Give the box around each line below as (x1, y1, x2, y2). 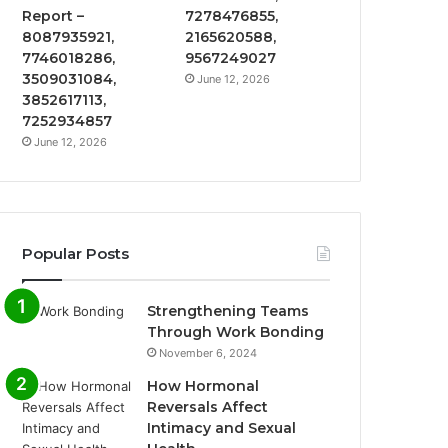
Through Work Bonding (147, 322, 325, 341)
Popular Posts (22, 243, 130, 263)
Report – (22, 6, 85, 25)
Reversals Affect (147, 397, 269, 416)
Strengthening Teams (147, 301, 310, 320)
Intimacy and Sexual (147, 418, 297, 437)
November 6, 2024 (159, 345, 258, 360)
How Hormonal (147, 376, 260, 395)
